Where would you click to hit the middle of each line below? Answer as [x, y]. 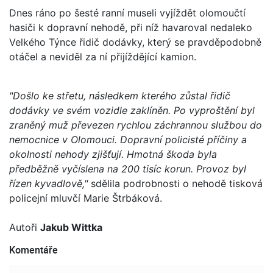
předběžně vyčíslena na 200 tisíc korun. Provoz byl [128, 168]
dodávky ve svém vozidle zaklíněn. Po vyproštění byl [132, 110]
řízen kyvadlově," [48, 183]
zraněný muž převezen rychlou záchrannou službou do [136, 125]
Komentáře [34, 250]
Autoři [25, 227]
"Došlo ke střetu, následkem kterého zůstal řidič [120, 95]
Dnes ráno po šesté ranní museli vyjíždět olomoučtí [127, 12]
